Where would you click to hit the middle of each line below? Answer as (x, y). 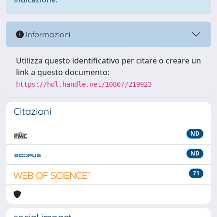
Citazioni (32, 111)
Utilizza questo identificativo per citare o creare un (108, 61)
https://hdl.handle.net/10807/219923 (84, 84)
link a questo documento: (63, 72)
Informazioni (47, 34)
